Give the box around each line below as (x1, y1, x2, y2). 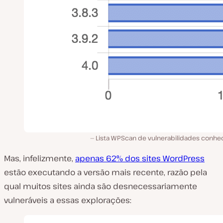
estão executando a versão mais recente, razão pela (4, 167, 207, 178)
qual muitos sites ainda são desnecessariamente (4, 181, 197, 192)
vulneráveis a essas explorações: (4, 195, 131, 206)
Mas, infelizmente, (4, 153, 75, 164)
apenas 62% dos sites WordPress (75, 153, 205, 164)
